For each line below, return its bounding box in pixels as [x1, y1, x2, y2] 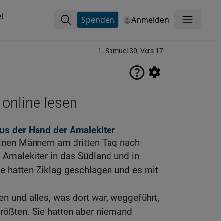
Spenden [81, 14, 114, 25]
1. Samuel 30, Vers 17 [98, 47, 163, 55]
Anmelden [131, 14, 169, 25]
